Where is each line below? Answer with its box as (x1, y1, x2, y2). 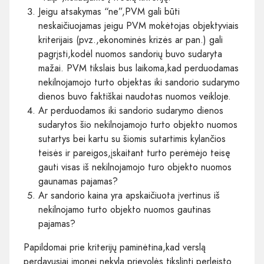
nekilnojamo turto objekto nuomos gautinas (38, 202, 211, 216)
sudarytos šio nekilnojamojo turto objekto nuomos (38, 117, 237, 131)
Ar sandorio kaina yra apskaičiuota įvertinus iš (38, 188, 220, 202)
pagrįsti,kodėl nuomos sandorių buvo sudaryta (38, 47, 222, 61)
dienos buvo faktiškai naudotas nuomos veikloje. (38, 89, 231, 103)
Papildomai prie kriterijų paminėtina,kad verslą (24, 240, 206, 254)
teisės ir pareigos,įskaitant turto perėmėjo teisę (38, 146, 230, 160)
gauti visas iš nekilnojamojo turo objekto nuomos (38, 160, 232, 174)
